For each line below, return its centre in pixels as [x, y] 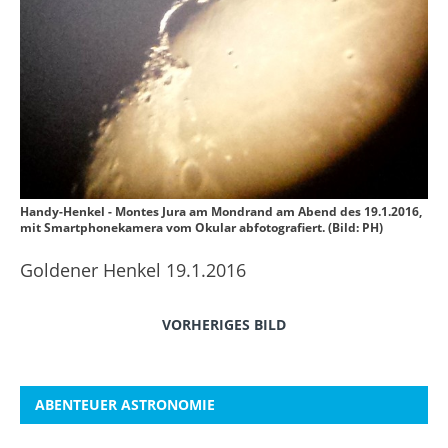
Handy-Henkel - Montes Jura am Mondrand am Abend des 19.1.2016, [221, 211]
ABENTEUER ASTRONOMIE [125, 404]
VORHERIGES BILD [224, 324]
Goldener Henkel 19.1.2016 [133, 269]
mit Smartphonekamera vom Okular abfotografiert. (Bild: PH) [201, 227]
